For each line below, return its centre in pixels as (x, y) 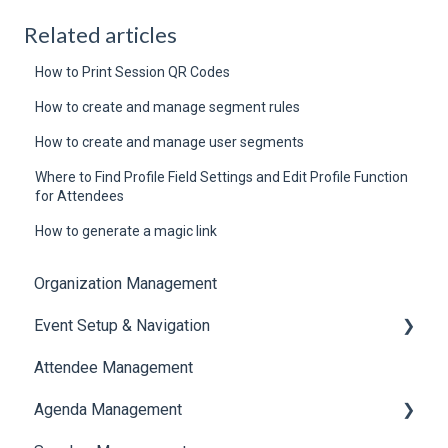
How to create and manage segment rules (168, 106)
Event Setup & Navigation (122, 325)
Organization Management (125, 283)
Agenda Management (108, 409)
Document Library (117, 367)
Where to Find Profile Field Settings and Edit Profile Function (222, 176)
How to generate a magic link (126, 230)
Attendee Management (113, 367)
